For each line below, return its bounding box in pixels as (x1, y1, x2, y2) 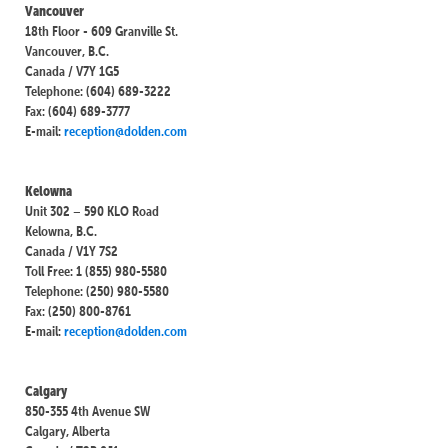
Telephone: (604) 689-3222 (25, 81, 171, 100)
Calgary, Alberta (25, 421, 110, 440)
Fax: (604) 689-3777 (25, 101, 130, 120)
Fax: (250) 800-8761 (25, 301, 131, 320)
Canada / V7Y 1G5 (25, 61, 119, 80)
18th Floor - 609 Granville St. (25, 21, 178, 40)
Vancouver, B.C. (25, 41, 109, 60)
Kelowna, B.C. (25, 221, 97, 240)
